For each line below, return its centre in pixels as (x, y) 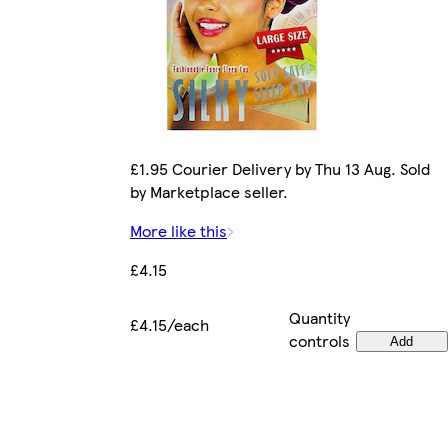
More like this (178, 230)
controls (319, 340)
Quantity (319, 317)
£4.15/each (169, 324)
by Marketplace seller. (209, 191)
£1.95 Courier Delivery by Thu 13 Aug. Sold (280, 168)
